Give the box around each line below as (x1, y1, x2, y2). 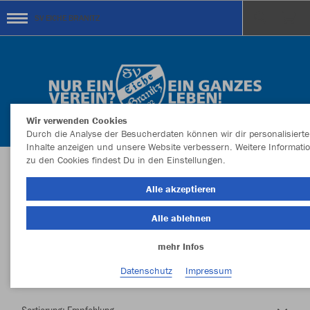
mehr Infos (158, 240, 204, 253)
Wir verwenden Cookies (26, 114, 127, 127)
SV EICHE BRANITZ (35, 12, 100, 23)
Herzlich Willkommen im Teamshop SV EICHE (20, 168, 290, 185)
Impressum (185, 264, 232, 277)
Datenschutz (120, 264, 172, 277)
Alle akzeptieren (146, 183, 216, 195)
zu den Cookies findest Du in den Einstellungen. (26, 154, 226, 166)
